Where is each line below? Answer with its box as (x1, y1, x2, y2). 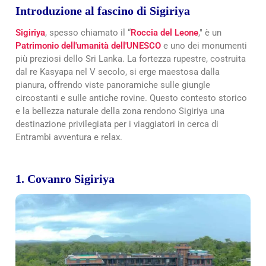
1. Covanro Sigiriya (15, 172, 115, 185)
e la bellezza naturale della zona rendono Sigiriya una (15, 105, 224, 116)
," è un (198, 27, 221, 38)
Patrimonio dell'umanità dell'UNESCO (15, 40, 161, 51)
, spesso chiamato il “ (45, 27, 131, 38)
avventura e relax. (51, 131, 122, 142)
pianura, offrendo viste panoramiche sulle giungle (15, 79, 210, 90)
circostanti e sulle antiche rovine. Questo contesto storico (15, 92, 247, 103)
